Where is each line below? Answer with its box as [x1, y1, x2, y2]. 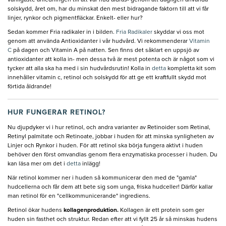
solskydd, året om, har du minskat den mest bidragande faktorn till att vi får [8, 6, 209, 12]
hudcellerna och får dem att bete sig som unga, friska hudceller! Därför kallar [8, 184, 213, 190]
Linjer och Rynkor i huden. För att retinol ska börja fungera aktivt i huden [8, 142, 203, 149]
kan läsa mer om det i [8, 160, 67, 167]
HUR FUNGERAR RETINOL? [8, 108, 105, 116]
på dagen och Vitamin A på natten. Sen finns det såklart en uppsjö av [12, 47, 199, 53]
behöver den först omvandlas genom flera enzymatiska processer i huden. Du [8, 151, 217, 158]
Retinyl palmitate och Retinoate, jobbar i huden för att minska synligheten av [8, 133, 214, 140]
